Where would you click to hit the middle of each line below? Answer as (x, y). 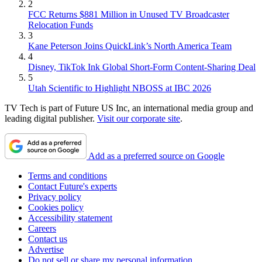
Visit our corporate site (139, 118)
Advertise (46, 249)
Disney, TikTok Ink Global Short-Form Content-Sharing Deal (142, 67)
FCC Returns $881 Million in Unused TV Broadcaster (129, 14)
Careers (42, 228)
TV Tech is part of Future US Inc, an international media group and (129, 108)
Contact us (48, 239)
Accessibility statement (70, 218)
